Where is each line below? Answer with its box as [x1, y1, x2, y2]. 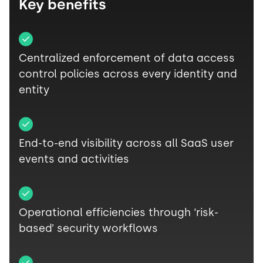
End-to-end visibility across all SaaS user [19, 137, 234, 150]
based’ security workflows [19, 222, 158, 235]
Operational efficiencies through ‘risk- [19, 206, 218, 219]
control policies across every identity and [19, 68, 237, 80]
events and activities [19, 153, 129, 166]
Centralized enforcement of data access [19, 52, 235, 65]
